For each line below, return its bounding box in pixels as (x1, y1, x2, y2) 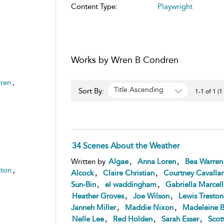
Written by (70, 156, 107, 166)
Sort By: (78, 86, 106, 95)
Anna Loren (137, 156, 176, 166)
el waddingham (104, 179, 156, 189)
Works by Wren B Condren (70, 54, 178, 65)
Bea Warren (184, 156, 223, 166)
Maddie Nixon (124, 202, 173, 212)
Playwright (157, 1, 192, 11)
